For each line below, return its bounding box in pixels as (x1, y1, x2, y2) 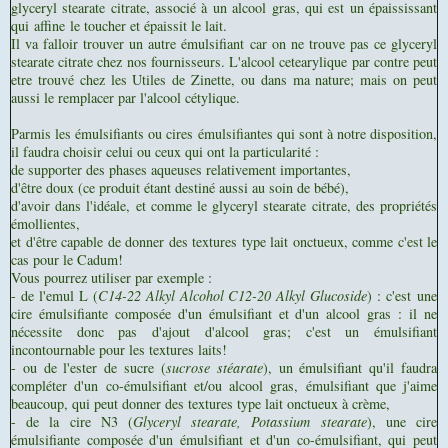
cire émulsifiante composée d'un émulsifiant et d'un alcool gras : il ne (11, 304, 437, 324)
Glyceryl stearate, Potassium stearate (133, 412, 367, 432)
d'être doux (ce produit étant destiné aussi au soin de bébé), (11, 178, 354, 198)
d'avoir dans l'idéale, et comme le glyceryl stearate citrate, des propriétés (11, 196, 437, 216)
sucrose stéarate (165, 358, 263, 378)
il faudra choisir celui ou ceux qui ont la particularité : (11, 142, 319, 162)
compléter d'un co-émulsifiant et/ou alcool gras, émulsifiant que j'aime (11, 376, 437, 396)
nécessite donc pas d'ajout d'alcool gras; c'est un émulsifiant (11, 322, 437, 342)
